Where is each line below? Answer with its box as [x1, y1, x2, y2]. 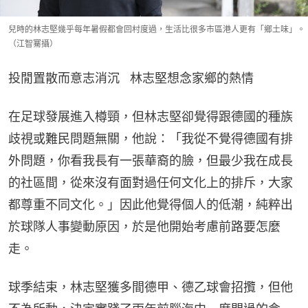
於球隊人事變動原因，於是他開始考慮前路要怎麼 [8, 219, 280, 234]
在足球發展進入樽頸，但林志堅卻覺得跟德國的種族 [8, 109, 293, 124]
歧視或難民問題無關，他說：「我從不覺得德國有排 [8, 131, 293, 146]
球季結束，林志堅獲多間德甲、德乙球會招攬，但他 [8, 279, 293, 294]
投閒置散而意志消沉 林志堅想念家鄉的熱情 [8, 70, 254, 85]
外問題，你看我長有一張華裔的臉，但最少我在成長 [8, 153, 293, 168]
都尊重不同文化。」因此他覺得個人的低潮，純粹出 [8, 197, 293, 212]
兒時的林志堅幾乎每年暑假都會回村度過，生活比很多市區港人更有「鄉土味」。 [8, 23, 305, 34]
